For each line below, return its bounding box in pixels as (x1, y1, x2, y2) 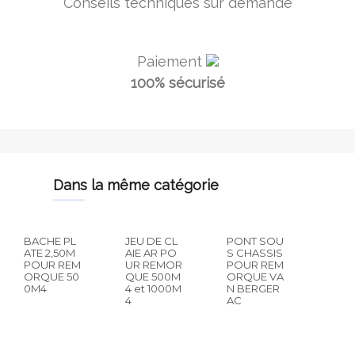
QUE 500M (125, 270, 181, 283)
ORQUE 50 (24, 270, 79, 283)
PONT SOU (227, 235, 284, 247)
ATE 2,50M (24, 246, 75, 259)
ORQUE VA (227, 270, 284, 283)
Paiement (136, 53, 206, 70)
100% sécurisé (130, 74, 225, 91)
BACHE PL (24, 235, 76, 247)
